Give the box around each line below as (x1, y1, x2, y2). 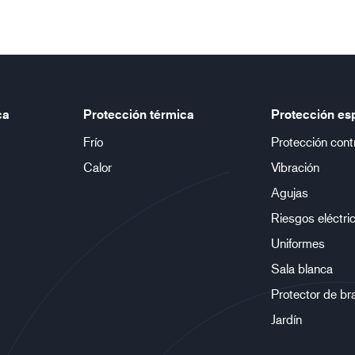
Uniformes (270, 235, 325, 250)
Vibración (270, 159, 319, 174)
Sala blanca (270, 261, 333, 276)
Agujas (270, 185, 308, 200)
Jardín (270, 311, 302, 326)
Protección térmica (83, 106, 195, 122)
